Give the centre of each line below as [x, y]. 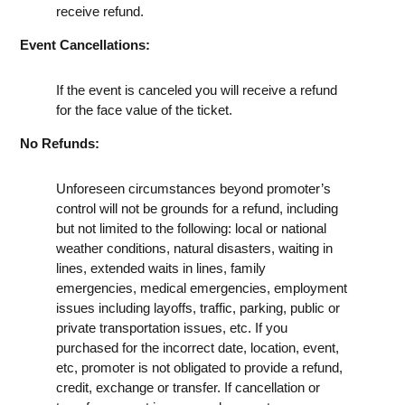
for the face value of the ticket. [144, 109]
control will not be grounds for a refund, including [197, 208]
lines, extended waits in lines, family [161, 268]
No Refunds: [60, 143]
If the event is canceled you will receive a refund [197, 89]
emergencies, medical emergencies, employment [202, 287]
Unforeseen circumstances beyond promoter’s [193, 188]
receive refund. [100, 11]
